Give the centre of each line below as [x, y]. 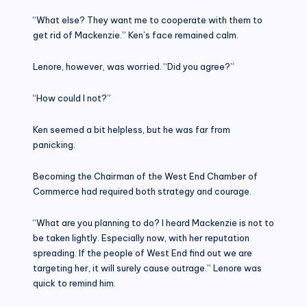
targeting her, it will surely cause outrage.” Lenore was [147, 268]
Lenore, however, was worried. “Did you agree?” [134, 66]
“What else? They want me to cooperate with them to [148, 20]
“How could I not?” [72, 98]
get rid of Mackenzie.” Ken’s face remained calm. [136, 35]
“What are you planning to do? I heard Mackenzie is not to [153, 222]
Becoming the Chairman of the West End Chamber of [145, 176]
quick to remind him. [74, 283]
